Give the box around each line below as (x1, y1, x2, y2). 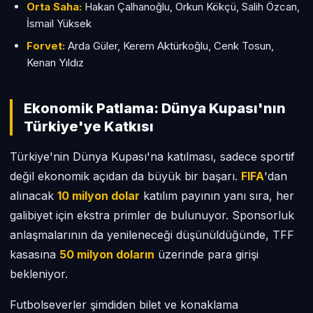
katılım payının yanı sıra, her (140, 189, 294, 203)
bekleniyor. (10, 267, 68, 281)
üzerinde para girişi (154, 247, 259, 261)
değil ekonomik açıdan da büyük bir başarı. (10, 169, 241, 183)
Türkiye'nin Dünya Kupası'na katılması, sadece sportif (10, 150, 295, 163)
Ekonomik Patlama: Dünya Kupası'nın (24, 100, 286, 117)
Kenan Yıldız (27, 56, 84, 69)
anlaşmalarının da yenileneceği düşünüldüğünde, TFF (10, 228, 294, 242)
